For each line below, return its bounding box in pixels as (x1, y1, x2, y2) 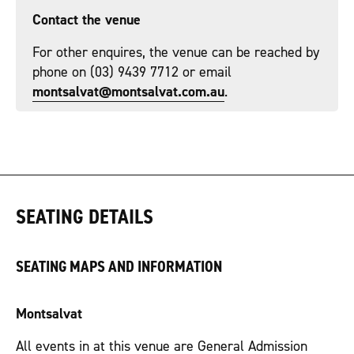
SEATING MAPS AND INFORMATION (16, 256, 222, 277)
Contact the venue (32, 10, 141, 29)
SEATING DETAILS (16, 203, 153, 230)
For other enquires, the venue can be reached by (32, 43, 319, 62)
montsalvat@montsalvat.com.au (32, 82, 224, 101)
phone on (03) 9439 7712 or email (32, 62, 232, 81)
